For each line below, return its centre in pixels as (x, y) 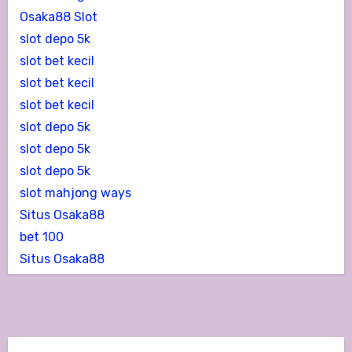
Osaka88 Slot (58, 16)
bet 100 (41, 236)
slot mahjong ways (75, 192)
